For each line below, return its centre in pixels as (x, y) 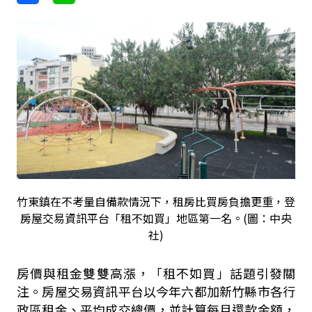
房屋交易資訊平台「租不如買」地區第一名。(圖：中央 (156, 218)
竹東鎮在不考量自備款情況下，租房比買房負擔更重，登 (156, 201)
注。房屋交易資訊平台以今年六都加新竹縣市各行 (156, 291)
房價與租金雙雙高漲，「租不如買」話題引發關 (156, 273)
